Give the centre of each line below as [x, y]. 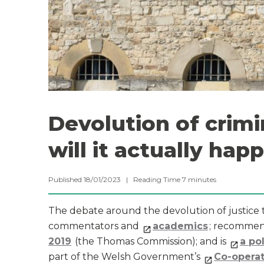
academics [180, 226]
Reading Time [157, 179]
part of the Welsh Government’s [126, 257]
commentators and [95, 226]
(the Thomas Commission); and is [151, 241]
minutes [202, 179]
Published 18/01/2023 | [91, 179]
